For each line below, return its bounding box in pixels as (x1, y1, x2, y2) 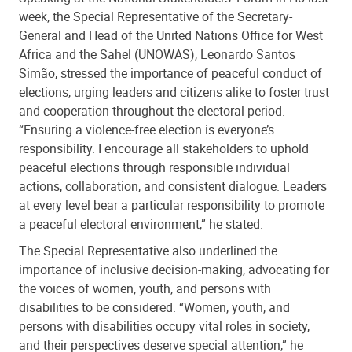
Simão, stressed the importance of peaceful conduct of (19, 64, 322, 82)
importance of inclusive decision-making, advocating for (19, 260, 329, 278)
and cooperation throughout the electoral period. (19, 101, 285, 119)
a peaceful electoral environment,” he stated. (19, 214, 263, 233)
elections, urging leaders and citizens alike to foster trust (19, 82, 329, 101)
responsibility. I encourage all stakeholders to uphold (19, 139, 309, 157)
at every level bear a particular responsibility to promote (19, 196, 324, 214)
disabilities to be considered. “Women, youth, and (19, 298, 290, 316)
